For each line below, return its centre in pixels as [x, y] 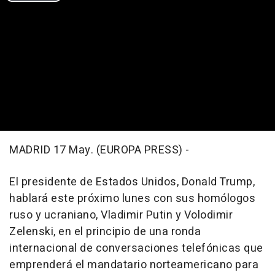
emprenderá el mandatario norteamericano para [134, 265]
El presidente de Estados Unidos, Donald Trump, [132, 182]
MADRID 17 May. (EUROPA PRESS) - [99, 150]
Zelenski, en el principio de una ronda [105, 231]
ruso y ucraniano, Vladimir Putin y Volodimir [121, 215]
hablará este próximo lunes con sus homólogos [132, 198]
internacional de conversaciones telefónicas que [136, 248]
